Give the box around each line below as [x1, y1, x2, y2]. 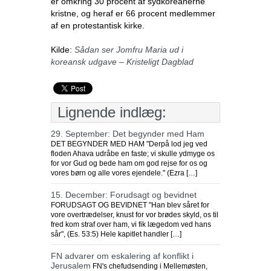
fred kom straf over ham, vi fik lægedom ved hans [51, 220, 211, 229]
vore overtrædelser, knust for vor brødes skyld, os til [51, 211, 218, 219]
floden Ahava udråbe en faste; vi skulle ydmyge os [51, 149, 215, 158]
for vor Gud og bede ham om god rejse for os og [51, 159, 207, 168]
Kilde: [51, 45, 74, 54]
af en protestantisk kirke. [51, 21, 145, 30]
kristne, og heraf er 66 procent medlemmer [51, 8, 215, 18]
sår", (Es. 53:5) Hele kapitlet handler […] [51, 230, 181, 238]
